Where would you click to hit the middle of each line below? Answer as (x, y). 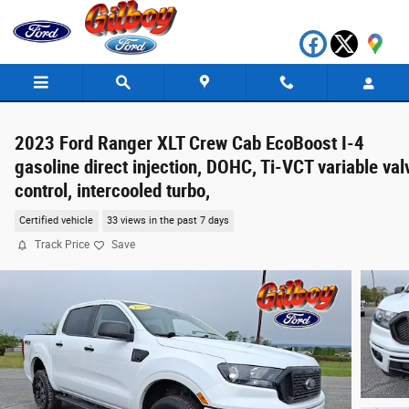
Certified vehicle (57, 221)
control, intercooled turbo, (112, 191)
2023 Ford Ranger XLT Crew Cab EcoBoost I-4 (189, 143)
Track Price (62, 245)
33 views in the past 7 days (168, 221)
